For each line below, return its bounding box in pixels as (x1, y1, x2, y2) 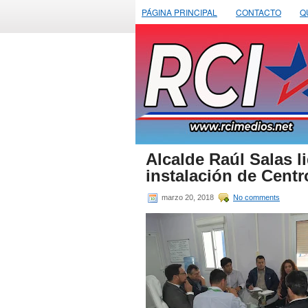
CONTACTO (236, 6, 281, 18)
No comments (233, 192, 280, 201)
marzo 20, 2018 (159, 192, 216, 201)
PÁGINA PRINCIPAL (142, 6, 217, 18)
